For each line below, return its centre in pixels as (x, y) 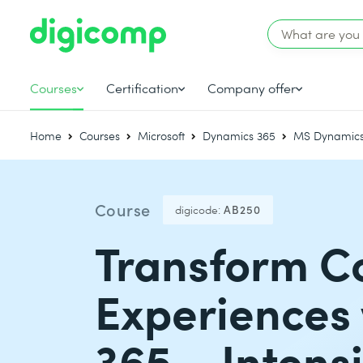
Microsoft (162, 136)
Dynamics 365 (239, 136)
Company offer (252, 88)
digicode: (197, 209)
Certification (143, 88)
